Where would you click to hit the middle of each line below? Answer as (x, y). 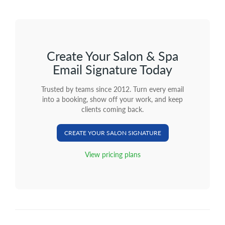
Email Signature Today (113, 69)
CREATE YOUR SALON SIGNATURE (113, 133)
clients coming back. (113, 109)
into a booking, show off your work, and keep (113, 99)
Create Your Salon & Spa (113, 56)
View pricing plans (113, 154)
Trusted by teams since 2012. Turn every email (113, 89)
